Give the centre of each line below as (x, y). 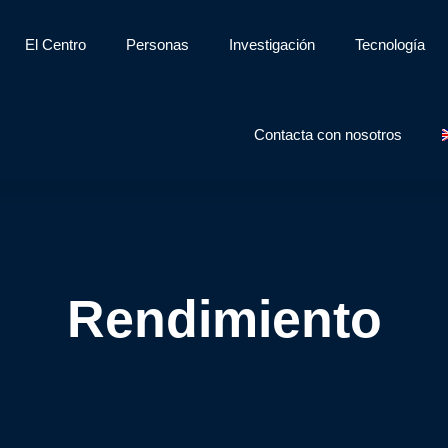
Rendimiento (224, 318)
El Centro (56, 44)
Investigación (272, 44)
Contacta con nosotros (328, 134)
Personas (158, 44)
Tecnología (390, 44)
